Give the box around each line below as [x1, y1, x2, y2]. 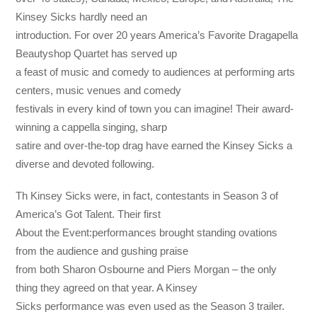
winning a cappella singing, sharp [16, 121, 168, 134]
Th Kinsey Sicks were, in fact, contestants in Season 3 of [16, 189, 279, 202]
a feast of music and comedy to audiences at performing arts [16, 66, 296, 79]
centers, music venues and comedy [16, 84, 182, 97]
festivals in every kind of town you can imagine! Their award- [16, 103, 294, 115]
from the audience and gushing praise [16, 244, 189, 257]
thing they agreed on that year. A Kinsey [16, 281, 198, 294]
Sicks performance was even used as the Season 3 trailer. [16, 299, 285, 312]
